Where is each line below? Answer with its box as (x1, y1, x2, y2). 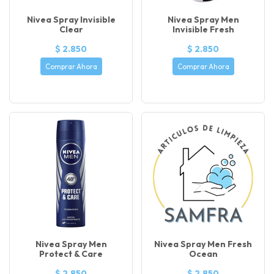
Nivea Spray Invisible (26, 13, 116, 25)
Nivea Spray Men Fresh (154, 239, 252, 250)
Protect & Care (39, 248, 103, 260)
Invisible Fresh (172, 23, 234, 35)
